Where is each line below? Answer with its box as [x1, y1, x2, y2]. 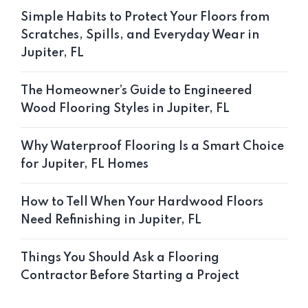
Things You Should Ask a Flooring [21, 252, 219, 265]
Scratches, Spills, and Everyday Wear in [21, 29, 259, 42]
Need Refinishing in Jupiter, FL [21, 214, 201, 227]
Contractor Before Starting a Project [21, 269, 239, 283]
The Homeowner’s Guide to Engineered [21, 85, 252, 98]
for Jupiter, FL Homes [21, 158, 148, 171]
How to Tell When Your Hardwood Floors [21, 196, 263, 209]
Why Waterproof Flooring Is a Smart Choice [21, 140, 284, 153]
